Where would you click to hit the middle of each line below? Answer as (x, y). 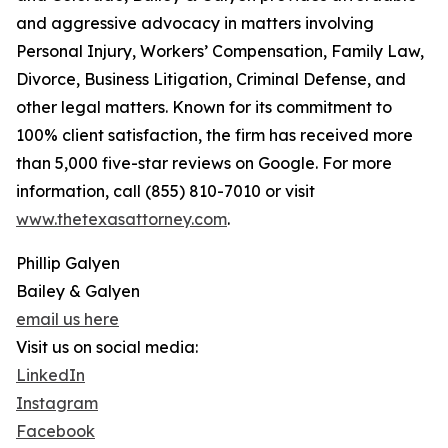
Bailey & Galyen (78, 291)
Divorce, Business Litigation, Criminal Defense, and (211, 79)
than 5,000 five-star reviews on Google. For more (204, 163)
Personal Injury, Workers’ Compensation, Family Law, (220, 51)
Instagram (57, 403)
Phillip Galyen (68, 263)
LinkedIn (50, 375)
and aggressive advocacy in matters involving (195, 23)
